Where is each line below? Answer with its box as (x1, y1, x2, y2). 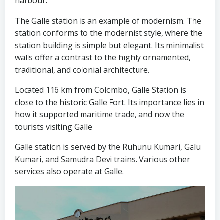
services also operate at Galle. (15, 166, 124, 177)
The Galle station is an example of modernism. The (15, 15, 201, 27)
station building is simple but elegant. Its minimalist (15, 40, 204, 51)
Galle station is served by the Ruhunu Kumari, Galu (15, 141, 201, 153)
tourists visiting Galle (15, 121, 92, 133)
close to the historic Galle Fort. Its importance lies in (15, 97, 204, 108)
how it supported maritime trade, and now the (15, 109, 184, 120)
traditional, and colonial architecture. (15, 64, 149, 76)
